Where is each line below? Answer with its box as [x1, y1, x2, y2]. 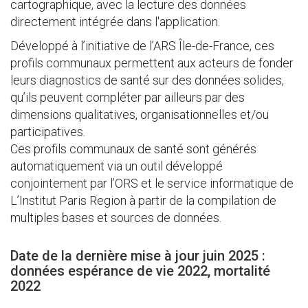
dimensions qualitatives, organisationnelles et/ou [10, 107, 269, 122]
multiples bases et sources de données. [10, 210, 221, 225]
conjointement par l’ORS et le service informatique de [10, 176, 294, 190]
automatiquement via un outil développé [10, 159, 223, 173]
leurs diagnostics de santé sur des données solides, [10, 73, 284, 87]
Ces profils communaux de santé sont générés [10, 142, 256, 156]
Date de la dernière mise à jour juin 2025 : [10, 247, 265, 264]
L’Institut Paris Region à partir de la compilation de [10, 193, 276, 208]
